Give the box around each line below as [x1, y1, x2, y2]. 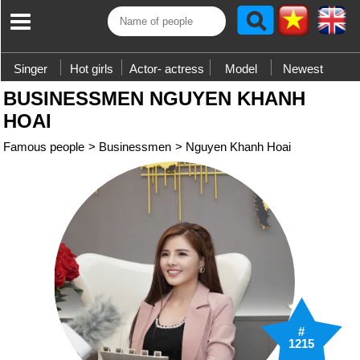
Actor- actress [129, 62, 204, 76]
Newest [282, 62, 323, 76]
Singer [14, 62, 48, 76]
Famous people [3, 140, 84, 153]
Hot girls [70, 62, 114, 76]
